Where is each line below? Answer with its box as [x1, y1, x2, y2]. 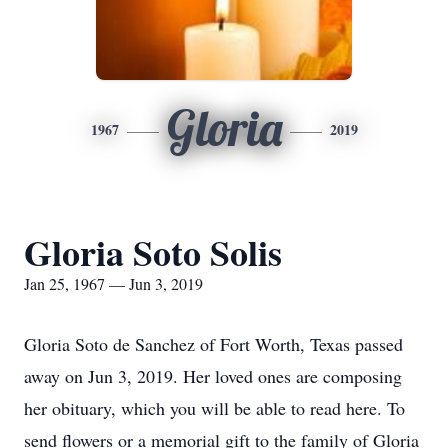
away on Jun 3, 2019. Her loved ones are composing [24, 364, 402, 388]
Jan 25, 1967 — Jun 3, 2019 [24, 273, 203, 294]
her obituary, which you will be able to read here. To [24, 396, 405, 420]
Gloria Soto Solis [24, 226, 282, 278]
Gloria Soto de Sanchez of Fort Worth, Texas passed [24, 332, 403, 356]
